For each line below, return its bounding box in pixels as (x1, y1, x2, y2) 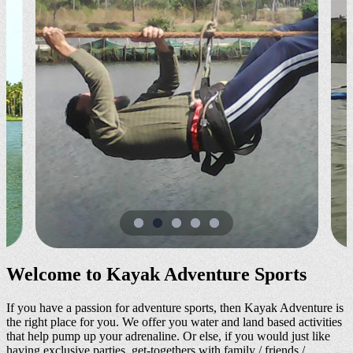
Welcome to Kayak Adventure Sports (6, 263, 307, 284)
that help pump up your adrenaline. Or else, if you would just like (6, 329, 330, 343)
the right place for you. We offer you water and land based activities (6, 314, 342, 329)
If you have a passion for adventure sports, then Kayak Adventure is (6, 300, 344, 314)
